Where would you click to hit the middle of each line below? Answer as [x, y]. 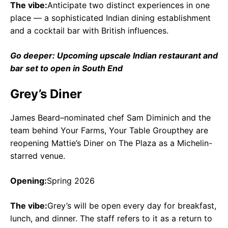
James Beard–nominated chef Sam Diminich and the [110, 117]
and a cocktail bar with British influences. [89, 30]
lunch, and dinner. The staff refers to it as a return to [111, 218]
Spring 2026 [71, 180]
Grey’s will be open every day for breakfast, [132, 205]
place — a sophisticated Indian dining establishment [110, 18]
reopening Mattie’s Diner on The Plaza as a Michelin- [111, 143]
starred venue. [38, 155]
